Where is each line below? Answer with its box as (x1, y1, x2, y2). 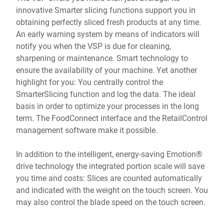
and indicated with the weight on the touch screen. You (16, 184, 208, 195)
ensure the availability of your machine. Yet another (16, 64, 197, 75)
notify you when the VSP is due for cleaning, (16, 40, 171, 51)
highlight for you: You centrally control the (16, 76, 163, 87)
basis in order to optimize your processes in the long (16, 100, 199, 111)
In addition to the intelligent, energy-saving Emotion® (16, 148, 202, 159)
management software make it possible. (16, 124, 157, 135)
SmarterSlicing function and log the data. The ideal (16, 88, 195, 99)
